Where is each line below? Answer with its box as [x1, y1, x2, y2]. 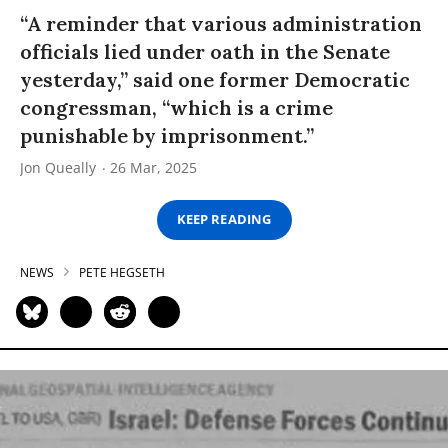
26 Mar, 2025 [110, 157, 197, 177]
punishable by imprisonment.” [20, 122, 314, 148]
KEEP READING [177, 210, 271, 229]
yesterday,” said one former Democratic [20, 66, 410, 92]
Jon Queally [20, 157, 96, 177]
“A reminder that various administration [20, 10, 422, 36]
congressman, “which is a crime [20, 94, 333, 120]
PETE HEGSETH [79, 263, 165, 281]
